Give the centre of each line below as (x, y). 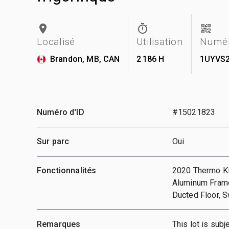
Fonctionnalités (67, 170)
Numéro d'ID (61, 112)
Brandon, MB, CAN (85, 59)
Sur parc (53, 141)
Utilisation (160, 41)
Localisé (56, 41)
